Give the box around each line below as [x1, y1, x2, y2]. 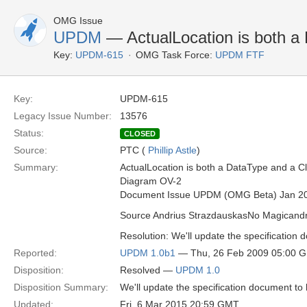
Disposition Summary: [14, 282, 108, 293]
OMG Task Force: [136, 49, 212, 60]
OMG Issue [53, 15, 103, 26]
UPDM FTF [215, 49, 265, 60]
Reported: [14, 247, 57, 258]
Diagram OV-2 [120, 175, 182, 186]
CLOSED [124, 130, 156, 138]
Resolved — [120, 265, 175, 275]
